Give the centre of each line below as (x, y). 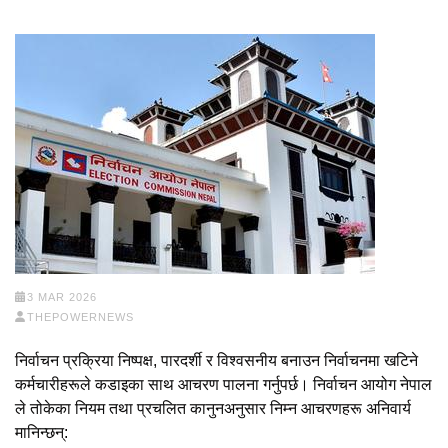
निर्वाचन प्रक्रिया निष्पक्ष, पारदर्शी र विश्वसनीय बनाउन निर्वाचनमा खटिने (216, 361)
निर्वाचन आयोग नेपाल (372, 385)
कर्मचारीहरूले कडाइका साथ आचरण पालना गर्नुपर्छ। (164, 385)
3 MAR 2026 (61, 297)
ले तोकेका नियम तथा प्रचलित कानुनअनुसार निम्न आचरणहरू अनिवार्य (213, 409)
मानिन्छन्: (41, 433)
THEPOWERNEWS (80, 317)
